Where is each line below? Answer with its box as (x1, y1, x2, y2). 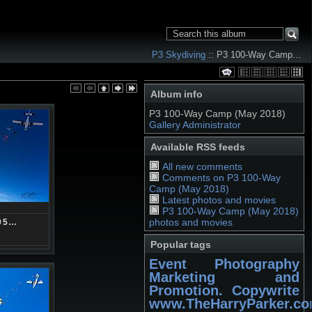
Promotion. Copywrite (149, 283, 299, 298)
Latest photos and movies (162, 194, 276, 205)
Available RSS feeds (150, 141, 245, 153)
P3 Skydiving (152, 49, 205, 60)
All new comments (162, 161, 242, 172)
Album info (150, 88, 203, 100)
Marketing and (149, 270, 299, 285)
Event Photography (149, 256, 299, 272)
